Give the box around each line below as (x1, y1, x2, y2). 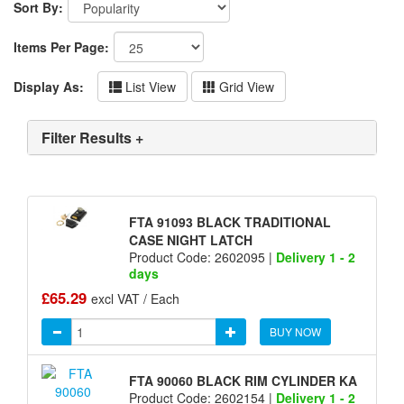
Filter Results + (41, 127, 143, 148)
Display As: (14, 78, 84, 96)
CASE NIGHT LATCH (128, 230, 252, 249)
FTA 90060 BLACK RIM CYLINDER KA (128, 372, 357, 390)
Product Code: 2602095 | (128, 247, 276, 266)
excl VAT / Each (91, 289, 179, 308)
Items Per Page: (14, 38, 109, 56)
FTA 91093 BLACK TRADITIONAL (128, 212, 331, 231)
